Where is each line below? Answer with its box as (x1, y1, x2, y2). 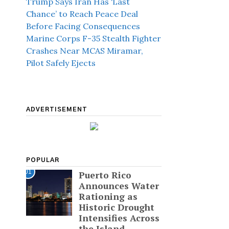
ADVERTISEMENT (26, 106, 87, 112)
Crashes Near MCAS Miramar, (26, 45, 143, 56)
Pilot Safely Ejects (26, 58, 96, 68)
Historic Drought (78, 201, 154, 213)
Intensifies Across (78, 212, 159, 224)
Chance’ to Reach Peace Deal (26, 9, 138, 19)
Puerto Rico (78, 169, 131, 181)
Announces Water (78, 180, 159, 192)
